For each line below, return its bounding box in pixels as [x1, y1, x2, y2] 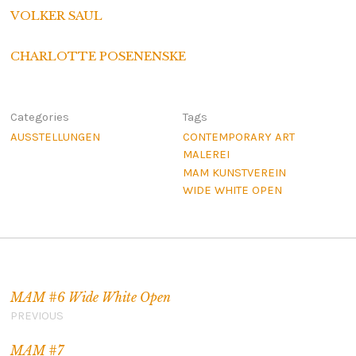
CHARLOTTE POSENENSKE [10, 48, 186, 64]
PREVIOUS [10, 308, 64, 323]
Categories [10, 110, 69, 125]
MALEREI [183, 147, 230, 162]
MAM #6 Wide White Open [10, 289, 171, 305]
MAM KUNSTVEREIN [183, 164, 287, 180]
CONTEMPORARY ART [183, 129, 296, 144]
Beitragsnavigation [10, 259, 137, 275]
